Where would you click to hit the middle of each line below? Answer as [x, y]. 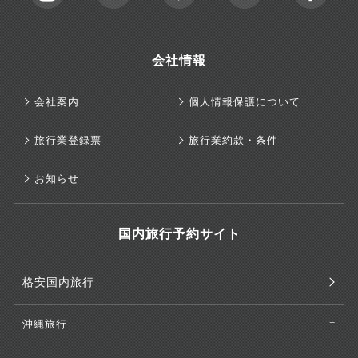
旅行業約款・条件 [233, 140]
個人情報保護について [244, 102]
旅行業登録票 [68, 140]
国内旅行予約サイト [179, 234]
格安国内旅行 [58, 282]
